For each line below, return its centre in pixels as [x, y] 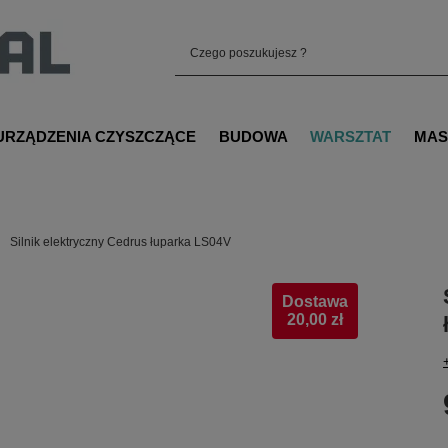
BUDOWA [253, 136]
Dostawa [315, 301]
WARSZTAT [351, 136]
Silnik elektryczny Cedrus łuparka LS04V [120, 242]
